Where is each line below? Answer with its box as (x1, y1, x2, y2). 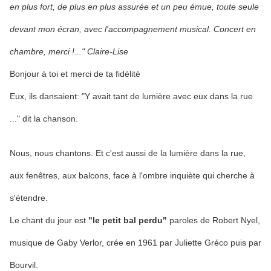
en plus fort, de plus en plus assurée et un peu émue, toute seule (10, 2, 259, 12)
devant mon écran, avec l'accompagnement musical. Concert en (10, 24, 256, 34)
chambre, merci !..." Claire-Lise (10, 47, 128, 57)
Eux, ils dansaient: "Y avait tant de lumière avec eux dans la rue (10, 91, 253, 102)
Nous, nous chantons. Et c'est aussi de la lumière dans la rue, (10, 148, 246, 158)
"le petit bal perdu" (88, 215, 169, 226)
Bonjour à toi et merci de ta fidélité (10, 69, 140, 79)
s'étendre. (10, 193, 50, 203)
